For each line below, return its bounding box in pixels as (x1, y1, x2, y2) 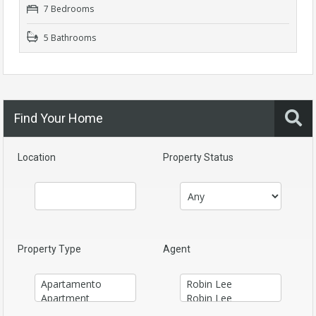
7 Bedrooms (42, 3, 94, 16)
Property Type (18, 243, 81, 255)
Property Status (163, 152, 233, 164)
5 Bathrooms (42, 32, 96, 44)
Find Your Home (14, 111, 103, 126)
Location (18, 152, 56, 164)
